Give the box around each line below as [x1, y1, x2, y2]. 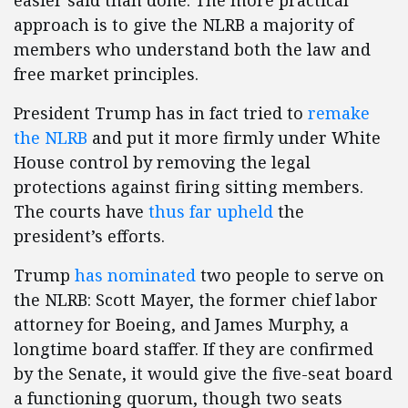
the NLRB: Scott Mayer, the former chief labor [14, 289, 378, 311]
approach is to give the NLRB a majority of [14, 14, 353, 36]
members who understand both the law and [14, 38, 371, 61]
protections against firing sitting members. [14, 176, 363, 199]
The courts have [14, 200, 148, 223]
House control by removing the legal [14, 151, 311, 174]
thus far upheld [148, 200, 273, 223]
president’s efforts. [14, 225, 165, 248]
